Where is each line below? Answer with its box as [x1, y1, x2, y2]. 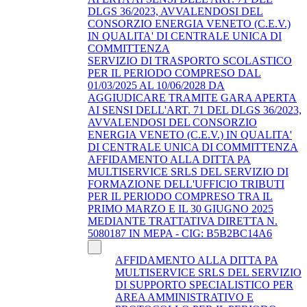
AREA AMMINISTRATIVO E [115, 291, 254, 303]
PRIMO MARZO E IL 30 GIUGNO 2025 [88, 202, 273, 214]
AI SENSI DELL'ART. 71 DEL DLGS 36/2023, [88, 103, 302, 116]
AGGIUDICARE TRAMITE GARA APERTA [88, 91, 297, 103]
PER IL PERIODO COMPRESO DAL [88, 66, 261, 79]
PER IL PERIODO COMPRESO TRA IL [88, 190, 273, 202]
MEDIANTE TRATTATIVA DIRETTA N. [88, 214, 278, 227]
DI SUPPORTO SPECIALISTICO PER [115, 278, 293, 291]
